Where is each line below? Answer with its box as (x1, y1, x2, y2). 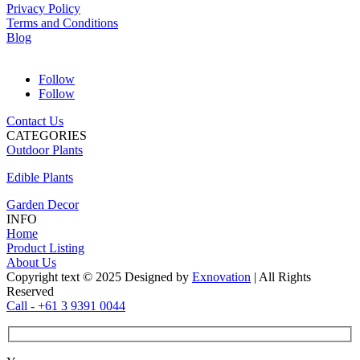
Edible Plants (6, 170, 73, 185)
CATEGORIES (6, 129, 87, 143)
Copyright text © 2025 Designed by (6, 270, 192, 284)
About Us (6, 256, 56, 270)
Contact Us (6, 114, 63, 129)
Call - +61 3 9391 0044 (6, 299, 125, 313)
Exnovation (192, 270, 251, 284)
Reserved (6, 284, 54, 299)
